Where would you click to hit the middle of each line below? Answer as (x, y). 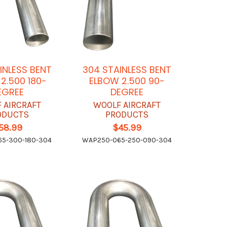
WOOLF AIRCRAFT (127, 105)
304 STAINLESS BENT (127, 69)
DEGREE (127, 92)
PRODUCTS (127, 114)
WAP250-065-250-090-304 (127, 140)
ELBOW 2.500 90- (127, 81)
